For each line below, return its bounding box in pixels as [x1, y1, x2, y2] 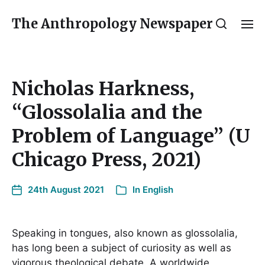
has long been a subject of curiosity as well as [12, 242, 231, 254]
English [143, 184, 173, 195]
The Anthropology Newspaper [12, 15, 213, 32]
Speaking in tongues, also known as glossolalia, [12, 227, 238, 239]
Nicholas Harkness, [12, 77, 194, 101]
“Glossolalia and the [12, 101, 202, 124]
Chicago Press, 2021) [12, 148, 201, 172]
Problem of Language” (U [12, 124, 250, 148]
